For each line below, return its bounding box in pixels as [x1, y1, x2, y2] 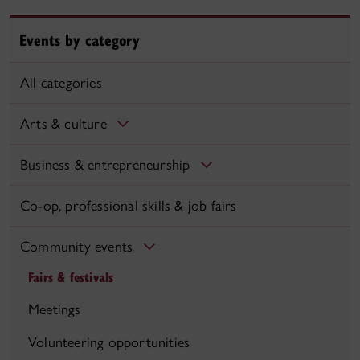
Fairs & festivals [28, 268, 114, 287]
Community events [20, 238, 133, 256]
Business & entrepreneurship [20, 156, 190, 174]
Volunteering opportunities [28, 333, 190, 352]
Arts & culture [20, 115, 107, 133]
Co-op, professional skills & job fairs [20, 197, 237, 215]
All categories [20, 74, 102, 92]
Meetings [28, 301, 81, 319]
